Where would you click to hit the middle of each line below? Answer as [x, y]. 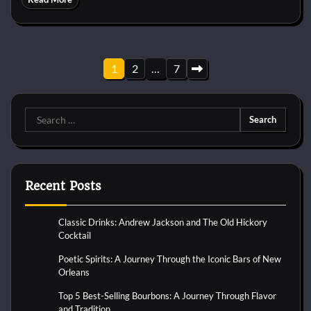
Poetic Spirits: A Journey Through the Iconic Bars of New [170, 259]
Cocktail [75, 236]
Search [40, 115]
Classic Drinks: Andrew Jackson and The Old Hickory [163, 222]
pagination [57, 95]
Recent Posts [63, 186]
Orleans [74, 272]
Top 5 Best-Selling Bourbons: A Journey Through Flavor [167, 296]
